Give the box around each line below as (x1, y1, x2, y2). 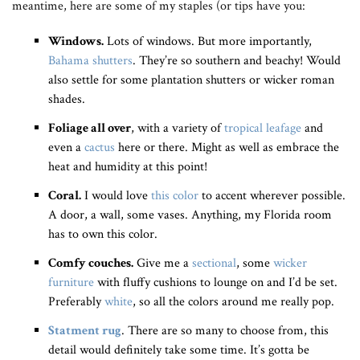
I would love (81, 187, 151, 204)
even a (48, 139, 84, 156)
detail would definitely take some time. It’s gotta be (48, 342, 309, 358)
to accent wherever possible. (198, 187, 346, 204)
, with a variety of (131, 120, 224, 137)
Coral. (48, 187, 81, 204)
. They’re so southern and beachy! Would (133, 52, 341, 69)
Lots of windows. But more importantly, (104, 33, 312, 50)
